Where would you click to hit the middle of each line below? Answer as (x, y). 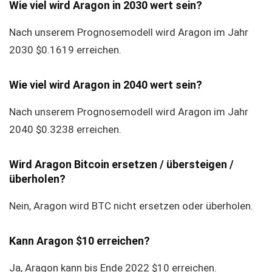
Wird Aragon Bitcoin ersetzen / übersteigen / (121, 164)
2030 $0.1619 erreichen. (65, 50)
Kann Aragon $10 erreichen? (80, 241)
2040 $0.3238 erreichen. (65, 129)
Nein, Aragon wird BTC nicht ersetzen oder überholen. (131, 206)
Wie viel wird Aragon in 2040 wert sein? (106, 85)
